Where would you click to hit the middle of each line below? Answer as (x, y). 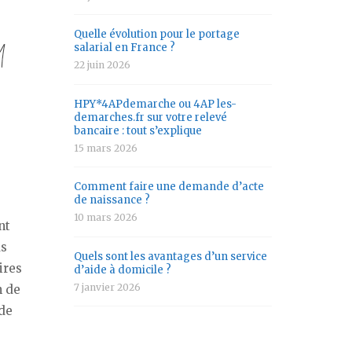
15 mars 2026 (106, 148)
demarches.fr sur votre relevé (150, 117)
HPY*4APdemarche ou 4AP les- (155, 104)
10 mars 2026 (106, 218)
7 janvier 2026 (107, 287)
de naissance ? (112, 200)
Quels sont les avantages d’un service (170, 256)
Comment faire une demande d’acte (169, 187)
